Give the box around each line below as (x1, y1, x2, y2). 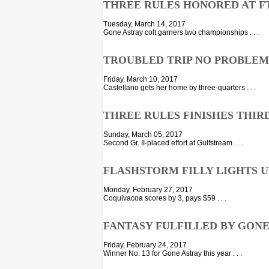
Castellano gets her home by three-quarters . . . (103, 83, 256, 92)
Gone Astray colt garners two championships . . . (103, 28, 259, 37)
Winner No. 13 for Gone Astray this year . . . (103, 249, 242, 258)
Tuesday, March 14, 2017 (103, 19, 186, 28)
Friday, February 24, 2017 (103, 240, 187, 249)
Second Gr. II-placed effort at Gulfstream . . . (103, 138, 243, 147)
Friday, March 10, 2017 (103, 74, 178, 83)
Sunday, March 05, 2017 (103, 130, 183, 139)
